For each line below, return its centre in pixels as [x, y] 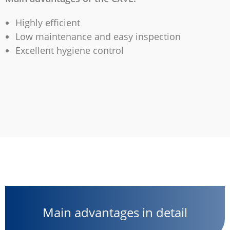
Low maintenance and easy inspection [98, 36]
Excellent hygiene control [70, 50]
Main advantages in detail [115, 212]
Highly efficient [48, 23]
